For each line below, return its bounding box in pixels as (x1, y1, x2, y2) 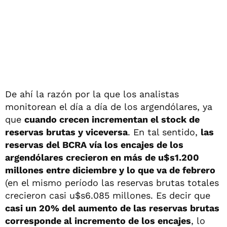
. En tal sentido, (128, 126, 201, 137)
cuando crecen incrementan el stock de (24, 113, 200, 125)
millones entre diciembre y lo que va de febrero (5, 164, 215, 175)
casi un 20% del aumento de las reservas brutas (5, 202, 219, 213)
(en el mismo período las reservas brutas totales (5, 177, 219, 188)
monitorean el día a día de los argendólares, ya (5, 101, 212, 112)
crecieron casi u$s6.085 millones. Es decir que (5, 190, 210, 201)
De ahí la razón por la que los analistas (5, 88, 179, 99)
